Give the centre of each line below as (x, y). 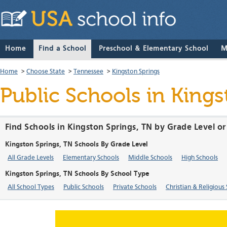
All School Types (31, 187)
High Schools (200, 158)
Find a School (62, 49)
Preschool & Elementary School (154, 49)
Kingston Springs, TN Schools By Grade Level (77, 145)
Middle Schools (150, 158)
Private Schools (135, 187)
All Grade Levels (31, 158)
